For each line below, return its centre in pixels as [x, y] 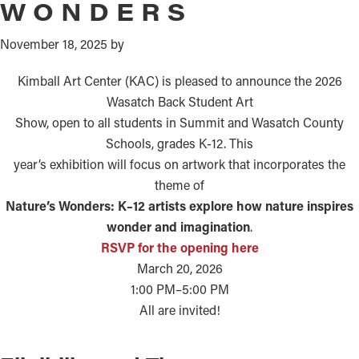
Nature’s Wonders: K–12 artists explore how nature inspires [179, 206]
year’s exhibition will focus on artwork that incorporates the [179, 164]
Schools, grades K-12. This [179, 143]
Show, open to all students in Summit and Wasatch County [179, 122]
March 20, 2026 [179, 268]
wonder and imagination [178, 226]
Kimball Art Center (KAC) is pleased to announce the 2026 [179, 81]
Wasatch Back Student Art [179, 101]
